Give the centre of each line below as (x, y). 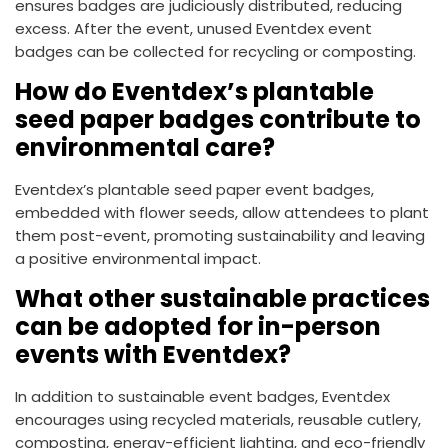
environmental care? (145, 148)
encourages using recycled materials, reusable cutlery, (218, 420)
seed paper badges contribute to (218, 120)
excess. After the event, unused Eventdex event (193, 29)
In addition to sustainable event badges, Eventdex (202, 397)
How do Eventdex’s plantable (194, 92)
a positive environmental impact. (138, 259)
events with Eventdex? (153, 355)
